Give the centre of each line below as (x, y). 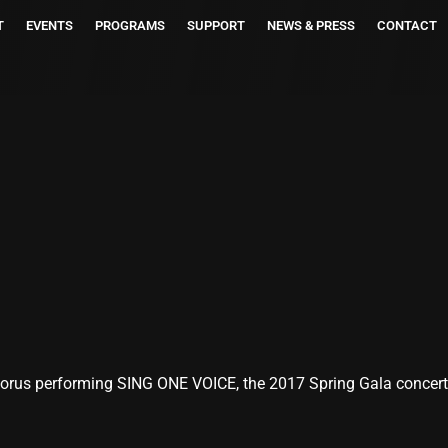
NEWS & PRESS (311, 25)
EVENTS (49, 25)
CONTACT (407, 25)
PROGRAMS (130, 25)
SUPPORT (216, 25)
